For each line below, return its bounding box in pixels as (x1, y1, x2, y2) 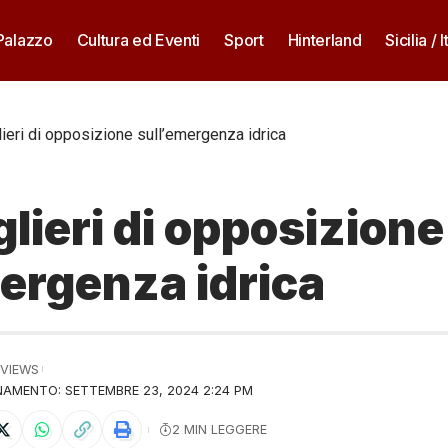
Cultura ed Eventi (76, 29, 201, 50)
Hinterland (287, 29, 362, 50)
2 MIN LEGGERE (172, 422, 267, 438)
